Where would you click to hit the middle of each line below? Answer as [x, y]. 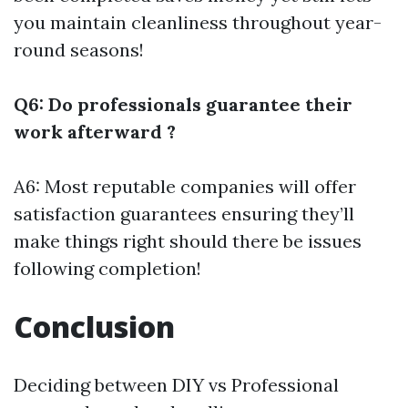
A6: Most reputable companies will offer [185, 186]
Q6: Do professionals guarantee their [183, 104]
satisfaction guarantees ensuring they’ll [184, 214]
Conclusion [94, 326]
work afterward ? [95, 132]
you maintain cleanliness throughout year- [198, 22]
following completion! [107, 268]
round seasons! [79, 50]
